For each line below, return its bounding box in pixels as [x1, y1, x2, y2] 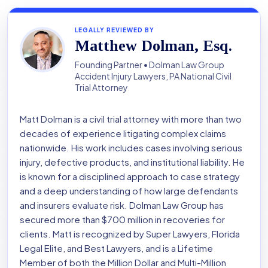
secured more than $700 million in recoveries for [20, 214, 225, 226]
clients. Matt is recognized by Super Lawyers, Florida [20, 228, 240, 240]
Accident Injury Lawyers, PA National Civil [75, 71, 232, 82]
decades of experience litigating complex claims [20, 127, 226, 139]
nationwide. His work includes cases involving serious [20, 142, 242, 154]
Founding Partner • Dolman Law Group [75, 59, 224, 71]
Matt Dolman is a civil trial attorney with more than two [20, 113, 242, 125]
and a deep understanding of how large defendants [20, 185, 238, 197]
